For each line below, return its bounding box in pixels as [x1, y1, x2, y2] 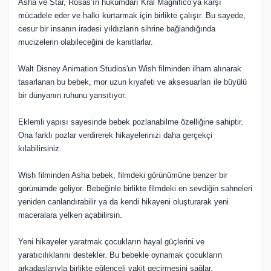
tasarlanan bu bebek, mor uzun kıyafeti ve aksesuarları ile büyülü [18, 77, 247, 87]
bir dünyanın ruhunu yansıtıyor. [18, 90, 126, 100]
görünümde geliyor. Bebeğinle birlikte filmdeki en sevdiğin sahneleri [18, 183, 252, 193]
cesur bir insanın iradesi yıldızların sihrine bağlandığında [18, 24, 215, 33]
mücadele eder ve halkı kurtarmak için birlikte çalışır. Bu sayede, [18, 10, 246, 20]
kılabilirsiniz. [18, 143, 62, 153]
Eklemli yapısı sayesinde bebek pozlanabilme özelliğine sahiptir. [18, 117, 243, 126]
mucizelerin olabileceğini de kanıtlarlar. [18, 37, 153, 47]
